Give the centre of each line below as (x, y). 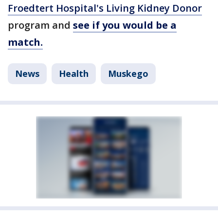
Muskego (128, 73)
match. (25, 42)
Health (74, 73)
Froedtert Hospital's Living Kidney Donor (105, 8)
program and (40, 25)
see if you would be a (125, 25)
